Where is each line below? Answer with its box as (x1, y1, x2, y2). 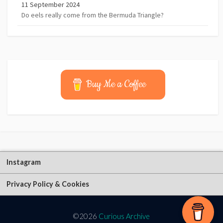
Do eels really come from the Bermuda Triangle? (21, 10, 164, 19)
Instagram (6, 158, 41, 167)
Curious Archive (99, 211, 150, 221)
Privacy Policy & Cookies (6, 180, 89, 189)
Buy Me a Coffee (86, 77, 146, 91)
